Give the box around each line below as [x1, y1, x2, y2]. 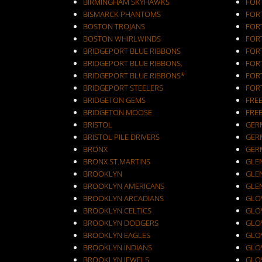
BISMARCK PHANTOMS [83, 9, 161, 19]
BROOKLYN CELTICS [83, 205, 151, 216]
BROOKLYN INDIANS [83, 242, 152, 253]
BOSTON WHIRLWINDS [83, 33, 161, 44]
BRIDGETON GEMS [83, 95, 146, 105]
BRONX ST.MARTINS [83, 156, 150, 167]
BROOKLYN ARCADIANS [83, 193, 164, 204]
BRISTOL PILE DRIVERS [83, 132, 160, 142]
